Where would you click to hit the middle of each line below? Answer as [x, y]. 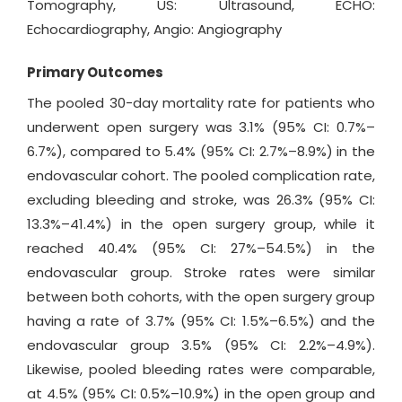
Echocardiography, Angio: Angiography [154, 30]
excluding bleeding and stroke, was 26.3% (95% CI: [201, 200]
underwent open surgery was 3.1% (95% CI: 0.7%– [201, 127]
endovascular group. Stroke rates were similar [201, 273]
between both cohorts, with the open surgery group [201, 297]
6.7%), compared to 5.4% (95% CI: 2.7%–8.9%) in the [201, 152]
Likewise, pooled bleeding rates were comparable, [201, 370]
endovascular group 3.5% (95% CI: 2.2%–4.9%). [201, 345]
